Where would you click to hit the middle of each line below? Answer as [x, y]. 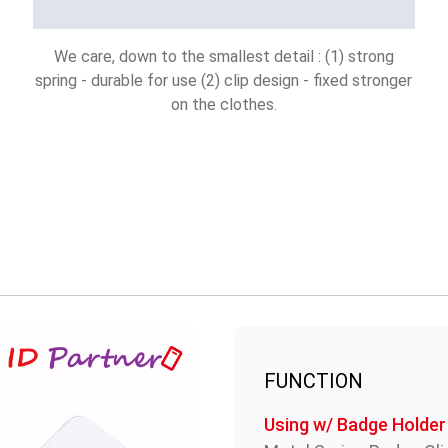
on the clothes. [223, 105]
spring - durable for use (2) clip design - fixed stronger [224, 81]
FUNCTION [313, 381]
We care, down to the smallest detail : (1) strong [223, 57]
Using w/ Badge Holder [355, 425]
